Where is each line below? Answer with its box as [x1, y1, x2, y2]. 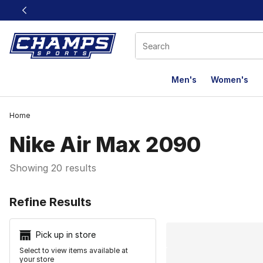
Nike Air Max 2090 [9, 131, 201, 157]
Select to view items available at [19, 246, 128, 255]
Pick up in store [36, 230, 96, 240]
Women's [211, 75, 248, 85]
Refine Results [9, 195, 92, 209]
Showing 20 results [9, 162, 96, 174]
